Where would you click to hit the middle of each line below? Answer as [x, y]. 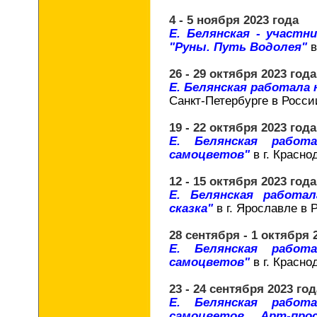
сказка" [193, 208]
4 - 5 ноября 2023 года [234, 20]
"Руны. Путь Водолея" [240, 47]
